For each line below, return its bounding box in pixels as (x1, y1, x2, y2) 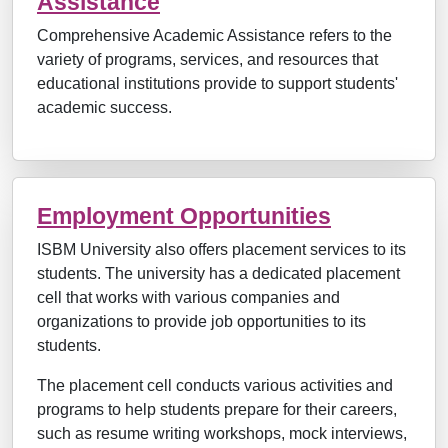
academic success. (37, 99, 172, 116)
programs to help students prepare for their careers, (37, 401, 397, 418)
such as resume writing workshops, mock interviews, (37, 425, 407, 442)
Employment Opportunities (37, 203, 331, 229)
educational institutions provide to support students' (37, 75, 398, 92)
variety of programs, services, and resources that (37, 51, 378, 68)
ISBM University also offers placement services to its (37, 241, 406, 258)
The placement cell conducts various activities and (37, 377, 393, 394)
